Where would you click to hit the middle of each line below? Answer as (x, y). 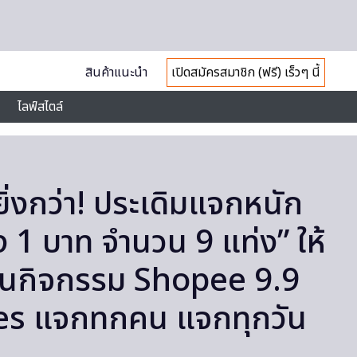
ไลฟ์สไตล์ (40, 107)
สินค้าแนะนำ (116, 73)
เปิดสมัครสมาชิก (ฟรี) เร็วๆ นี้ (245, 73)
